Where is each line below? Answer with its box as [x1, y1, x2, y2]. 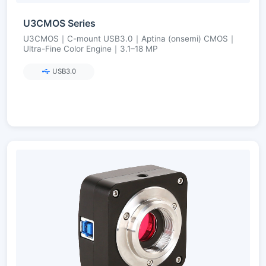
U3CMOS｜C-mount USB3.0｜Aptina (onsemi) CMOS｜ [23, 33, 236, 43]
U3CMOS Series [23, 17, 96, 29]
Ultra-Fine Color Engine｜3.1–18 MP [23, 43, 158, 53]
